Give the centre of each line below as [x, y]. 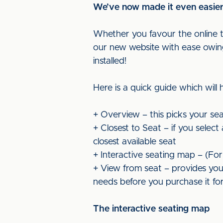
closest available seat [135, 142]
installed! [110, 61]
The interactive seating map [151, 209]
